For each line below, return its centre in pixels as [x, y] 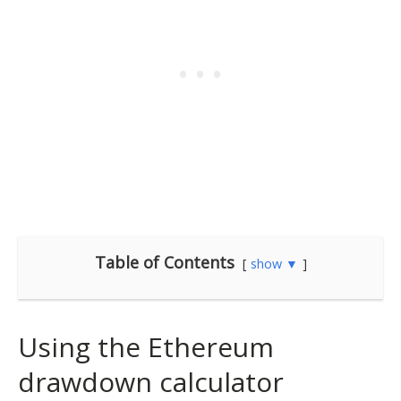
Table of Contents [164, 262]
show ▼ [274, 264]
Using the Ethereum [146, 347]
